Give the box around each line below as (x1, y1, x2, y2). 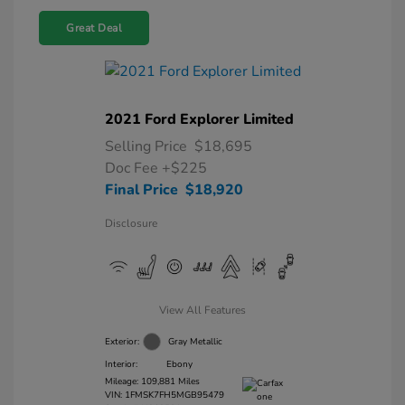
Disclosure (104, 216, 157, 231)
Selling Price (104, 137, 187, 156)
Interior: (104, 357, 137, 371)
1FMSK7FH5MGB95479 (124, 389, 224, 401)
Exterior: (104, 334, 139, 348)
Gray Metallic (167, 334, 222, 348)
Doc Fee (104, 158, 162, 178)
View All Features (159, 303, 246, 317)
